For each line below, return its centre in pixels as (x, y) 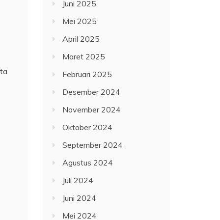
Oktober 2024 (88, 127)
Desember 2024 (92, 92)
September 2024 (93, 145)
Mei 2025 (80, 21)
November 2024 (92, 110)
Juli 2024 (78, 180)
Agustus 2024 (88, 163)
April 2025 (81, 39)
